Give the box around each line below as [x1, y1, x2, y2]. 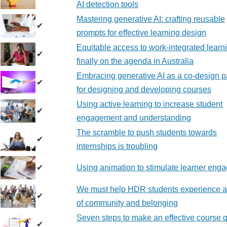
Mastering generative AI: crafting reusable [77, 15, 225, 23]
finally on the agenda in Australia [77, 57, 194, 65]
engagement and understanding [77, 113, 191, 122]
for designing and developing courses [77, 85, 211, 94]
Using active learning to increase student [77, 100, 222, 108]
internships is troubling [77, 142, 158, 150]
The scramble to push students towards [77, 128, 217, 137]
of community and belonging [77, 199, 178, 207]
